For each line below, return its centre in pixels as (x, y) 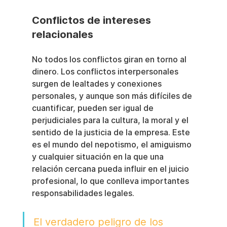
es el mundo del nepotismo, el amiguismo (112, 145)
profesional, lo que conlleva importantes (111, 181)
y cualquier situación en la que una (99, 157)
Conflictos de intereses (92, 21)
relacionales (62, 35)
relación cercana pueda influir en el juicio (111, 169)
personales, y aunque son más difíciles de (113, 96)
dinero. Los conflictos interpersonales (106, 72)
